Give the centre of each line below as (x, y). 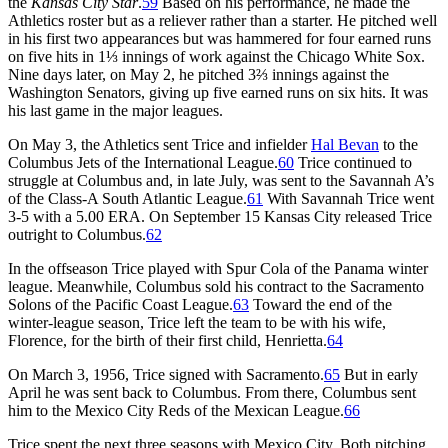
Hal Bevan (345, 144)
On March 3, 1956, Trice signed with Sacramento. (166, 374)
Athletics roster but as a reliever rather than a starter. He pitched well (222, 20)
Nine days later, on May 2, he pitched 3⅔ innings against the (198, 74)
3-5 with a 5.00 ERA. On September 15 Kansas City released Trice (220, 216)
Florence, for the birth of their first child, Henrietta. (167, 340)
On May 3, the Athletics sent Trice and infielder (159, 144)
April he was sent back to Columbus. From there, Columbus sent (212, 392)
